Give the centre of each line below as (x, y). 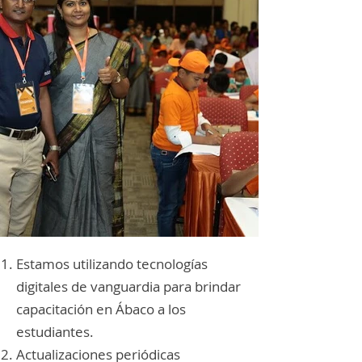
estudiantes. (55, 332)
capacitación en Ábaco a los (101, 309)
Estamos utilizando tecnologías (112, 264)
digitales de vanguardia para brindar (128, 286)
